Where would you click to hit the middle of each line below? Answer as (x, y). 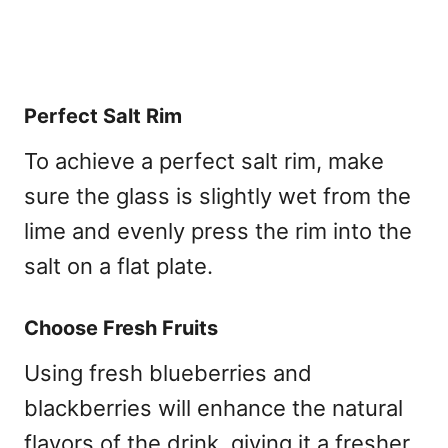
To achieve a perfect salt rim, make (204, 160)
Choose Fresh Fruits (121, 327)
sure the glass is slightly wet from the (217, 195)
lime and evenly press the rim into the (218, 230)
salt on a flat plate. (118, 265)
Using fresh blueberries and (168, 372)
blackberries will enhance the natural (213, 407)
